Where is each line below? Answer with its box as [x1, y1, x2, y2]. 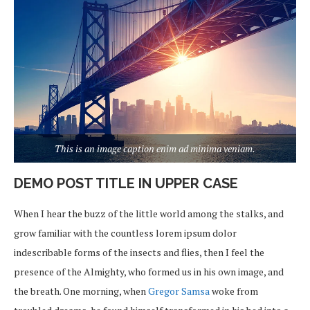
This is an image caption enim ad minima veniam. [55, 141, 255, 155]
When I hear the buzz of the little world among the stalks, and [14, 206, 284, 220]
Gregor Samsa [148, 284, 210, 298]
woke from [210, 284, 258, 298]
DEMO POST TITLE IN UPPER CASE [14, 174, 238, 192]
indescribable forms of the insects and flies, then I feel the [14, 245, 264, 259]
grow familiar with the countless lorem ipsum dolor [14, 226, 237, 239]
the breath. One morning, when [14, 284, 148, 298]
